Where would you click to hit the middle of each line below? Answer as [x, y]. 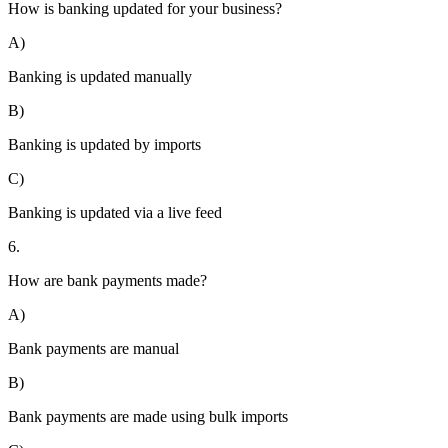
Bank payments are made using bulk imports [148, 417]
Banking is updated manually [100, 77]
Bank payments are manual [93, 349]
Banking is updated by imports [104, 145]
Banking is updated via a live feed [115, 213]
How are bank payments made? [107, 281]
